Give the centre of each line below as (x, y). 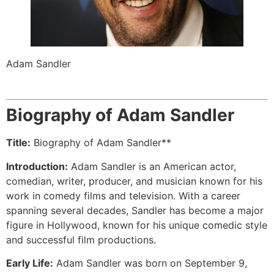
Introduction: (37, 166)
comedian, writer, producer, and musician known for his (134, 181)
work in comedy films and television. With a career (123, 195)
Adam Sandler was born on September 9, (150, 263)
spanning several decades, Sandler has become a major (135, 210)
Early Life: (30, 263)
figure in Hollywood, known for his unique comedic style (137, 225)
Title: (18, 143)
